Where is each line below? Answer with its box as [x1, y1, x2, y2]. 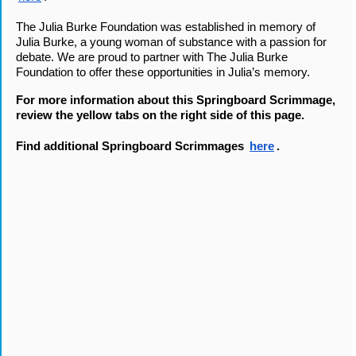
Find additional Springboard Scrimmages [16, 140, 248, 153]
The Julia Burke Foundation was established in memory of [16, 21, 316, 34]
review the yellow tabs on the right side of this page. [16, 109, 308, 122]
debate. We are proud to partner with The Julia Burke [16, 51, 288, 64]
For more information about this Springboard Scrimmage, [16, 94, 336, 107]
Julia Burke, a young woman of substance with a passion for [16, 36, 327, 49]
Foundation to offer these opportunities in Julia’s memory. [16, 66, 314, 79]
